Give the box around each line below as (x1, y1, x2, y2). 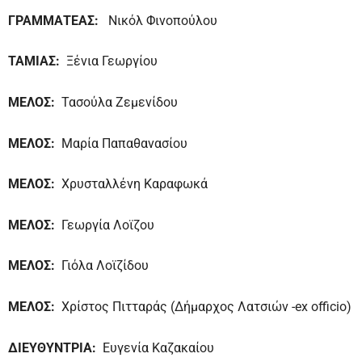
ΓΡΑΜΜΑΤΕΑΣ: (8, 12, 108, 28)
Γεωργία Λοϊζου (61, 217, 154, 233)
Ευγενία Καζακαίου (96, 339, 214, 356)
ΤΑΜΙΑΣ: (8, 53, 60, 69)
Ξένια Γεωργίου (60, 53, 158, 69)
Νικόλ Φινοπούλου (108, 12, 217, 28)
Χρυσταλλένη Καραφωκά (61, 176, 208, 192)
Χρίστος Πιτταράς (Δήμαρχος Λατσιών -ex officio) (61, 298, 351, 314)
